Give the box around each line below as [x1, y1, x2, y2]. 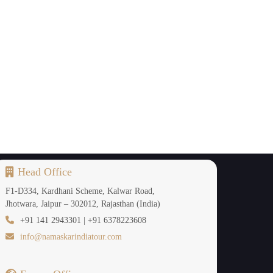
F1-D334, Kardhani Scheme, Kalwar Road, [5, 186, 155, 196]
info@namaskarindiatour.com [20, 232, 122, 241]
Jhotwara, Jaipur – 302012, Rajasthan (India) [5, 199, 161, 208]
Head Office [18, 166, 73, 178]
